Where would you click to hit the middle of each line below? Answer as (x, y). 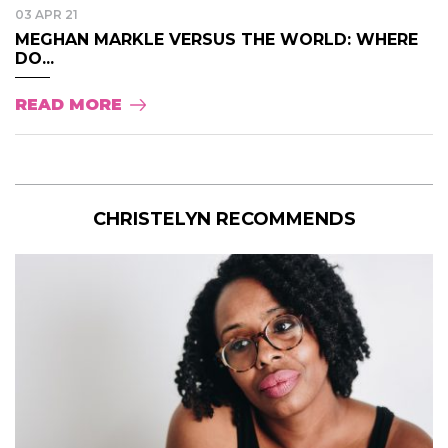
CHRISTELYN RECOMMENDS (224, 219)
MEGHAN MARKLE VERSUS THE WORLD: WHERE (216, 40)
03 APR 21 (46, 15)
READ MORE (68, 105)
